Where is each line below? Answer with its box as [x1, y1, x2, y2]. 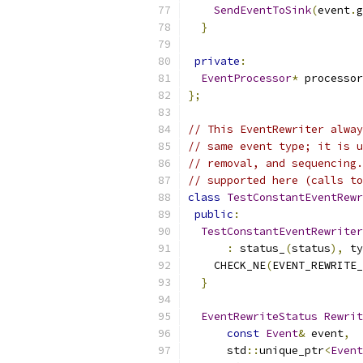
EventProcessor [201, 71, 292, 85]
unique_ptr [259, 344, 324, 357]
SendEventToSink [214, 3, 311, 17]
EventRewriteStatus [201, 310, 318, 323]
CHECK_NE [188, 258, 266, 272]
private [194, 54, 240, 68]
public [194, 207, 233, 221]
